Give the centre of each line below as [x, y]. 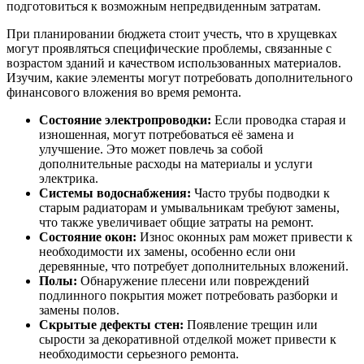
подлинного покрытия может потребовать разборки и [188, 295]
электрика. [69, 178]
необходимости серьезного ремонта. [139, 353]
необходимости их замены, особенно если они [167, 251]
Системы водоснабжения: [115, 193]
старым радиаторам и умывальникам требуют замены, [189, 207]
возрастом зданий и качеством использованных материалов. [174, 63]
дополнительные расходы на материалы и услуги [176, 163]
